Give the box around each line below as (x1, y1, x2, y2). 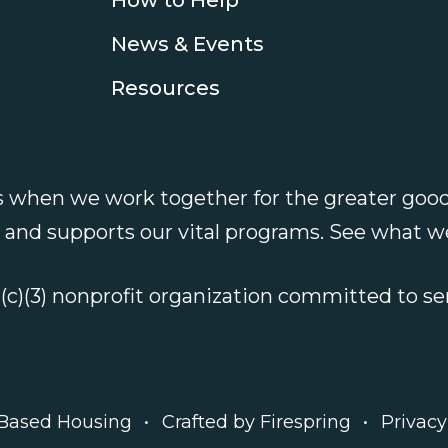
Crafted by (157, 410, 260, 433)
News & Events (110, 31, 264, 56)
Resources (110, 75, 220, 100)
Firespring (260, 410, 351, 433)
